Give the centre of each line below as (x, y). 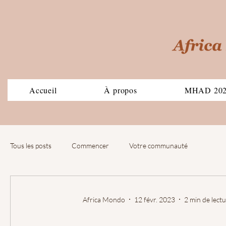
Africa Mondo (104, 199)
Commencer (90, 145)
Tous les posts (31, 145)
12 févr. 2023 (155, 199)
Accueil (43, 90)
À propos (121, 90)
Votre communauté (158, 145)
